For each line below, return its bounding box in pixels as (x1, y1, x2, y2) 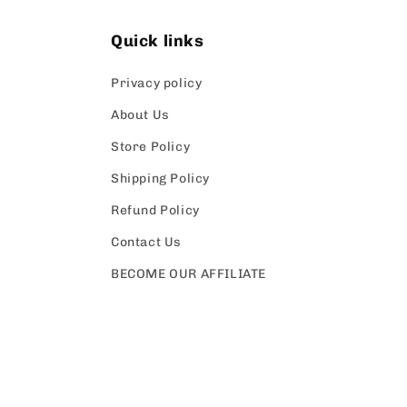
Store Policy (111, 139, 191, 155)
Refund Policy (111, 203, 200, 219)
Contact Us (111, 234, 182, 251)
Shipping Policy (111, 171, 210, 187)
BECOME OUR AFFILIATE (111, 266, 266, 283)
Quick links (111, 31, 204, 52)
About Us (111, 107, 170, 124)
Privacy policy (111, 75, 203, 92)
